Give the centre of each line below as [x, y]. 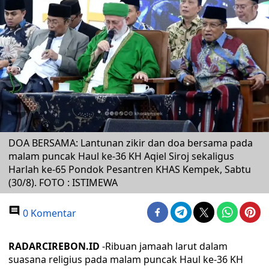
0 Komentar [48, 213]
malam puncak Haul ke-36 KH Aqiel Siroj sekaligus [121, 156]
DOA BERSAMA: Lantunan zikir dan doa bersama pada [131, 143]
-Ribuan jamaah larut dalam [165, 246]
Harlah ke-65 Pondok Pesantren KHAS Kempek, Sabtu [130, 169]
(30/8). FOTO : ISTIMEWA [63, 183]
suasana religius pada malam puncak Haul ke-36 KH [126, 259]
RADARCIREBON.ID [55, 246]
